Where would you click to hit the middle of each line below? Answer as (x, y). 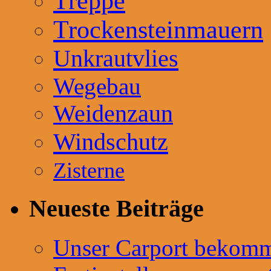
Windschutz (111, 142)
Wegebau (97, 86)
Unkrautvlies (116, 58)
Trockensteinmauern (158, 29)
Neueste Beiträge (116, 209)
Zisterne (89, 170)
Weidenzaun (113, 113)
